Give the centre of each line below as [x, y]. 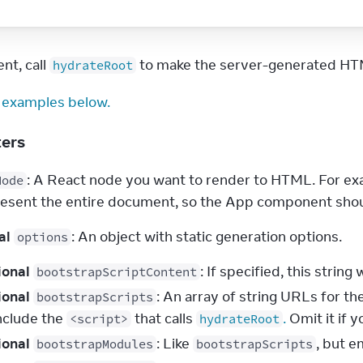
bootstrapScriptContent [117, 272]
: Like [175, 344]
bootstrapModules [95, 344]
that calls [164, 318]
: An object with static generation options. [207, 237]
